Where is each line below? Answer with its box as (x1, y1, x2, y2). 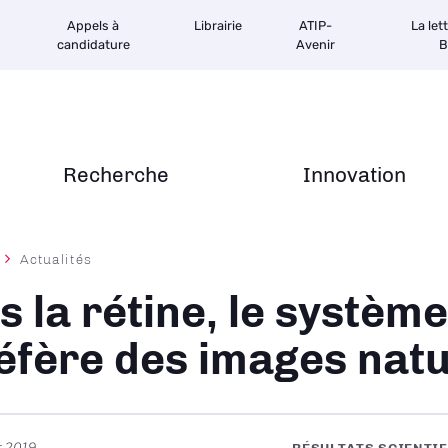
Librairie (194, 18, 242, 33)
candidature (56, 37, 130, 52)
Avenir (296, 37, 335, 52)
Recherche (63, 162, 169, 187)
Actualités (20, 251, 92, 267)
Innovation (303, 162, 406, 187)
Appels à (67, 18, 119, 33)
